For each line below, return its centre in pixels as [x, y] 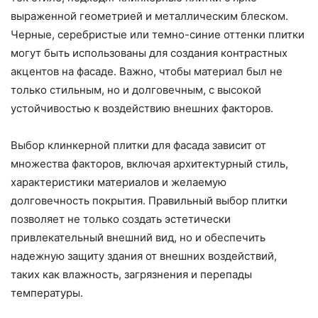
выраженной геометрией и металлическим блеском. [149, 16]
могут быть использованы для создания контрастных [149, 53]
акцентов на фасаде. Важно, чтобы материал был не [147, 72]
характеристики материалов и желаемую [119, 182]
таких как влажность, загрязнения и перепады [131, 275]
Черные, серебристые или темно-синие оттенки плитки [158, 35]
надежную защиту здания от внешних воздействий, [144, 256]
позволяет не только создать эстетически [121, 219]
